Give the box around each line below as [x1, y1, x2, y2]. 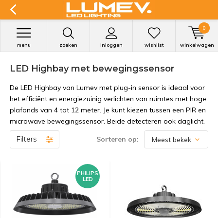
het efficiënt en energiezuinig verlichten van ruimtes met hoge [10, 94, 206, 103]
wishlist [144, 42, 164, 48]
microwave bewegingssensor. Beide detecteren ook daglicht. [10, 117, 205, 126]
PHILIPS [77, 170, 98, 177]
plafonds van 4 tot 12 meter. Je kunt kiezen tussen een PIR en [10, 106, 206, 114]
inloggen [100, 42, 123, 48]
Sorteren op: [96, 135, 139, 144]
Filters [16, 135, 36, 144]
